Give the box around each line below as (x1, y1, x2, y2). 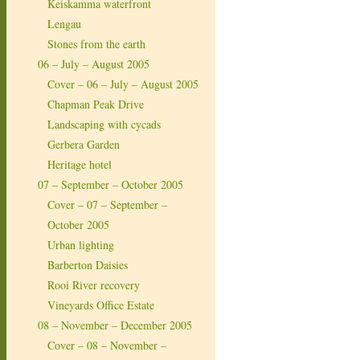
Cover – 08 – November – (47, 337, 166, 353)
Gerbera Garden (47, 136, 120, 152)
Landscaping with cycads (47, 116, 161, 132)
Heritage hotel (47, 156, 112, 172)
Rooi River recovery (47, 276, 140, 292)
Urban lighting (47, 236, 114, 252)
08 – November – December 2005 (38, 317, 192, 333)
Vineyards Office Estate (47, 297, 154, 313)
